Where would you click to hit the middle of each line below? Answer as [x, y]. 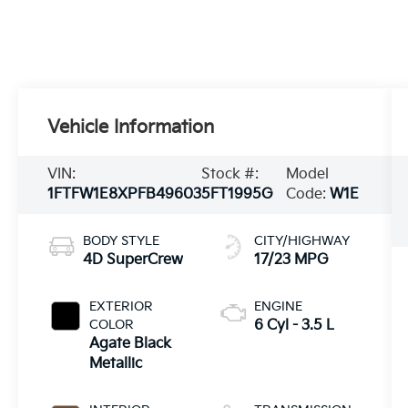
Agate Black [131, 343]
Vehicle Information [131, 128]
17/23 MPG [291, 260]
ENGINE [278, 306]
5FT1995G [238, 194]
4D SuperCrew [133, 260]
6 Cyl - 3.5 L [294, 325]
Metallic [116, 363]
